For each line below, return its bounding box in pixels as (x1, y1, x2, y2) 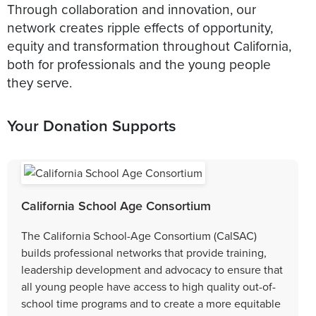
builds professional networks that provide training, (21, 244, 267, 260)
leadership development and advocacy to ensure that (21, 261, 283, 277)
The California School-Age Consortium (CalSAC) (21, 227, 257, 243)
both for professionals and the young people (7, 54, 271, 73)
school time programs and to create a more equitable (21, 295, 281, 311)
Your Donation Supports (7, 114, 176, 137)
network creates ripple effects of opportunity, (7, 17, 273, 37)
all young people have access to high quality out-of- (21, 278, 276, 294)
